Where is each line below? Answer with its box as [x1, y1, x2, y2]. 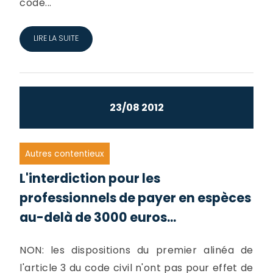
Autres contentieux [25, 147, 105, 160]
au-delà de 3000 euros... [19, 208, 177, 227]
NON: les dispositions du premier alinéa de [19, 243, 253, 257]
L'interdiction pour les [19, 169, 161, 188]
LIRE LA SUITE [33, 33, 79, 44]
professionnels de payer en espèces [19, 189, 252, 207]
